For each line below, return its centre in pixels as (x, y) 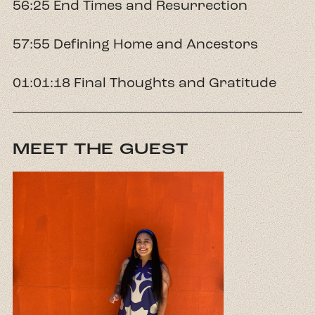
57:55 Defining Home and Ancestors (135, 44)
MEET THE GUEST (101, 148)
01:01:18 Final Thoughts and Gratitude (144, 83)
